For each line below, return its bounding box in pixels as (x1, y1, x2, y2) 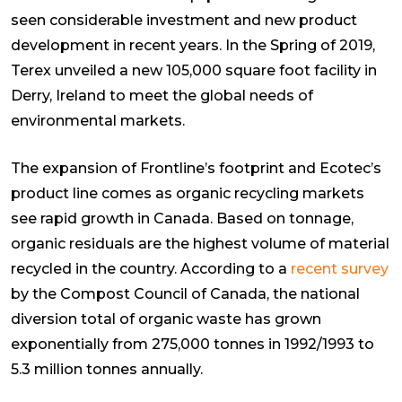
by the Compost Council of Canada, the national (11, 284, 360, 302)
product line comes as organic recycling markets (11, 184, 364, 202)
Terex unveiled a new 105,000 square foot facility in (11, 61, 377, 79)
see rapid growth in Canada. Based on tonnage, (11, 209, 354, 227)
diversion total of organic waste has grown (11, 310, 321, 328)
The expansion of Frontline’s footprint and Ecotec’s (11, 159, 381, 177)
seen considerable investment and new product (11, 11, 357, 29)
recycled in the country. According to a (11, 259, 291, 277)
